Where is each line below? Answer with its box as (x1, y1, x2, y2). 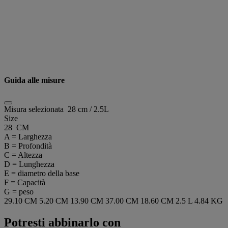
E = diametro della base (4, 168, 79, 178)
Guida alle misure (4, 75, 65, 84)
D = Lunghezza (4, 159, 54, 168)
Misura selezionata (4, 104, 68, 113)
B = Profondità (4, 141, 52, 150)
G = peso (4, 187, 34, 196)
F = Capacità (4, 178, 45, 187)
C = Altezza (4, 150, 42, 159)
